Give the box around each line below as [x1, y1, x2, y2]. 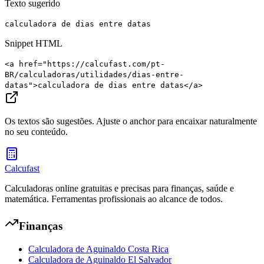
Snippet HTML [5, 38, 62, 49]
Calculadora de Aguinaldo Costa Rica [28, 243, 169, 254]
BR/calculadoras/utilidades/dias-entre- [5, 70, 184, 80]
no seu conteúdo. [5, 127, 68, 137]
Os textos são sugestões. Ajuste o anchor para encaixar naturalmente [5, 116, 257, 127]
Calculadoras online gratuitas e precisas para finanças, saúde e [5, 183, 234, 194]
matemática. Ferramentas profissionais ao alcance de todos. [5, 194, 223, 204]
